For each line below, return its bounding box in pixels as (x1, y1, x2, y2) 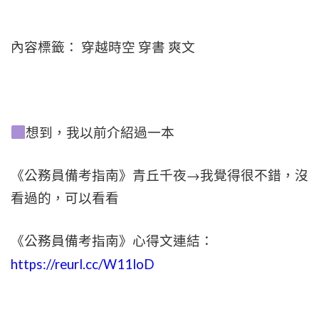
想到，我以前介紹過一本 (26, 125, 175, 141)
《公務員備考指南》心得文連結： (11, 233, 214, 249)
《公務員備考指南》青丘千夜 (11, 167, 187, 184)
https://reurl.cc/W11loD (11, 256, 155, 272)
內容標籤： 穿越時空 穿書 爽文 (11, 39, 195, 56)
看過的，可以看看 (11, 190, 119, 206)
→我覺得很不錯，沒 (187, 167, 308, 184)
